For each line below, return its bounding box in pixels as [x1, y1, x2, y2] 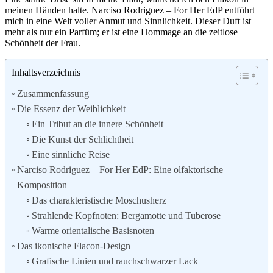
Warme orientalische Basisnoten [32, 225, 155, 236]
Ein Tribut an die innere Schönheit [32, 119, 164, 130]
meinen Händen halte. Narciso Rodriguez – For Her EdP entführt [5, 5, 255, 16]
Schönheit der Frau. [5, 38, 80, 49]
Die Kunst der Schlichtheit [32, 134, 134, 145]
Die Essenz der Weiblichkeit [17, 104, 126, 115]
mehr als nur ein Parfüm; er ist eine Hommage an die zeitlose [5, 27, 238, 38]
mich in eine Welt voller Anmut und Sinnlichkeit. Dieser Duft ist [5, 16, 251, 27]
